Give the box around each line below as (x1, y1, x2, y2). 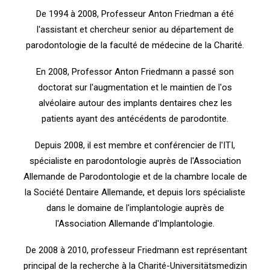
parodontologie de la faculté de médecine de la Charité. (26, 40, 244, 51)
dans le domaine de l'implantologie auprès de (46, 202, 224, 213)
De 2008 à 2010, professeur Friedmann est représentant (25, 245, 247, 256)
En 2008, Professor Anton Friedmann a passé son (36, 66, 234, 77)
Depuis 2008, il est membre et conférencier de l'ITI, (35, 140, 235, 151)
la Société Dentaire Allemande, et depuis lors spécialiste (25, 187, 245, 198)
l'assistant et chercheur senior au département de (36, 24, 234, 35)
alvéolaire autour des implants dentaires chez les (38, 98, 232, 108)
